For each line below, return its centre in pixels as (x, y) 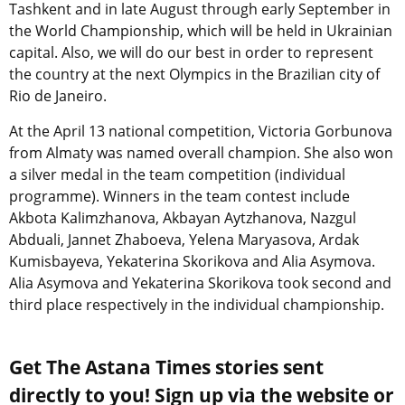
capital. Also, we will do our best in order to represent (191, 53)
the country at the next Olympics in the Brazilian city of (194, 75)
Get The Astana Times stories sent (166, 367)
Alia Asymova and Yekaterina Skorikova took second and (200, 283)
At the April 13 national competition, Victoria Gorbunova (201, 132)
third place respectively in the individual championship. (197, 305)
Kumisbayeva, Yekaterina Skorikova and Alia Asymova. (192, 262)
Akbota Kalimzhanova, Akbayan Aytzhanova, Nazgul (183, 218)
